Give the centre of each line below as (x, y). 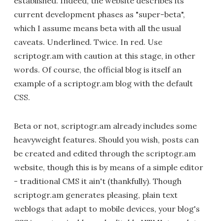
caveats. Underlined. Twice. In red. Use (88, 42)
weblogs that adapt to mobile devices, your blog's (107, 209)
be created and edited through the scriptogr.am (105, 153)
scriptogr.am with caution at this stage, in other (105, 56)
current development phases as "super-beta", (99, 14)
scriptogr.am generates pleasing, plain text (96, 195)
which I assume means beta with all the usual (97, 28)
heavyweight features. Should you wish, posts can (106, 140)
